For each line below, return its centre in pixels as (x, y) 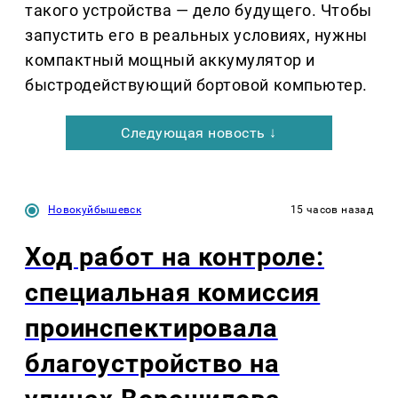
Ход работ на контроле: (175, 257)
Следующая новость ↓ (199, 133)
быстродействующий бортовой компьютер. (196, 85)
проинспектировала (151, 328)
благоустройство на (152, 364)
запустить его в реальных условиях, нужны (196, 36)
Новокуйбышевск (95, 210)
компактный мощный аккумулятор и (170, 60)
